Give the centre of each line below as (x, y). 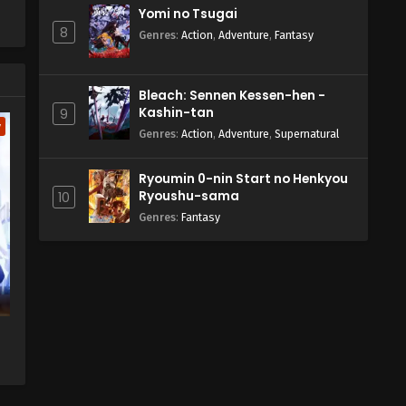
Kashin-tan (176, 113)
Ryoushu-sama (189, 196)
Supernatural (307, 134)
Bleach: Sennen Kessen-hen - (232, 96)
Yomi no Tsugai (188, 14)
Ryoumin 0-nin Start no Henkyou (243, 179)
